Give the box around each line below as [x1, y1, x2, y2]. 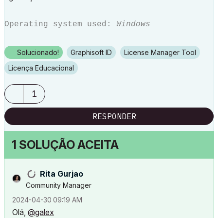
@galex [28, 207, 54, 217]
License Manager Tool [127, 48, 196, 56]
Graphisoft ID [75, 48, 112, 56]
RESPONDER [92, 111, 136, 121]
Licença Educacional [12, 64, 74, 72]
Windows [116, 20, 150, 29]
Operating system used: [4, 20, 116, 29]
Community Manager [26, 181, 91, 189]
